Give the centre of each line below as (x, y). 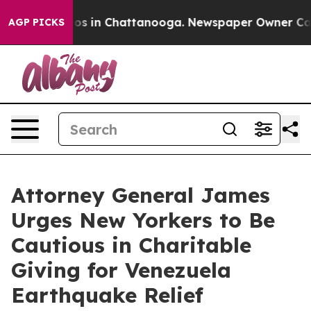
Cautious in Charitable (131, 245)
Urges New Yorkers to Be (143, 220)
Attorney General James (141, 195)
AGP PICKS (36, 22)
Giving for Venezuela (121, 270)
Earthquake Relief (107, 295)
